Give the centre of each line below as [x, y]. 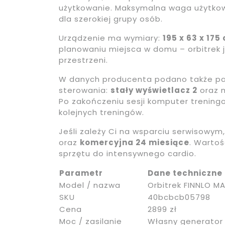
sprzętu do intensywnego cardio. [128, 154]
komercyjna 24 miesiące [135, 143]
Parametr [81, 173]
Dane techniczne [185, 173]
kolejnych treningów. [101, 113]
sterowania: [85, 90]
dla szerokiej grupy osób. [111, 19]
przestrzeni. [83, 60]
